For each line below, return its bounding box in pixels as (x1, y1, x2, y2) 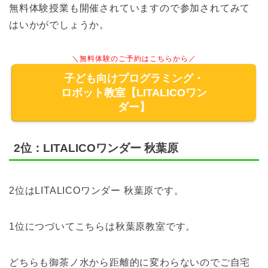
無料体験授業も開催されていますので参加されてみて (9, 2, 251, 13)
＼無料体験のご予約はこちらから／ (72, 54, 196, 63)
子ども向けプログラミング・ (64, 72, 204, 84)
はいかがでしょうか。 (9, 19, 110, 30)
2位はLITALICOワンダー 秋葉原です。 (9, 185, 184, 196)
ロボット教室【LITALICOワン (61, 86, 207, 99)
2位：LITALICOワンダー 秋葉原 (14, 142, 178, 155)
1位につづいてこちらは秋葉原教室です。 (9, 221, 196, 232)
